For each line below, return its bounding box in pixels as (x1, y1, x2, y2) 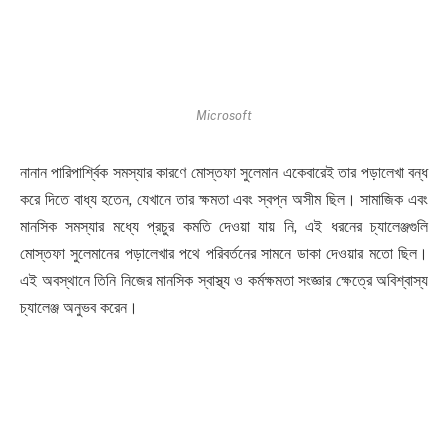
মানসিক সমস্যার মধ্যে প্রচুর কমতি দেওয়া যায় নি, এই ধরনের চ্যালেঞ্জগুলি (20, 216, 428, 236)
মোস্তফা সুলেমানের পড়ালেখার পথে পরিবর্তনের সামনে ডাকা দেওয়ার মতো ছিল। (20, 243, 428, 263)
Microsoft (196, 107, 252, 123)
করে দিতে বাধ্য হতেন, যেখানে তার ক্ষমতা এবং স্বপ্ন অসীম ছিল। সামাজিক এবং (20, 189, 428, 209)
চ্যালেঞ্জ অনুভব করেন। (20, 297, 138, 317)
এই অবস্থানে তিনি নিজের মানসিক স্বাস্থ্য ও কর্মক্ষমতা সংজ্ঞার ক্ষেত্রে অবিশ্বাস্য (20, 270, 428, 290)
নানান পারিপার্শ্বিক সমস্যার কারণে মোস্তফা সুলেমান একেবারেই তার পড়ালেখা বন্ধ (20, 162, 428, 182)
